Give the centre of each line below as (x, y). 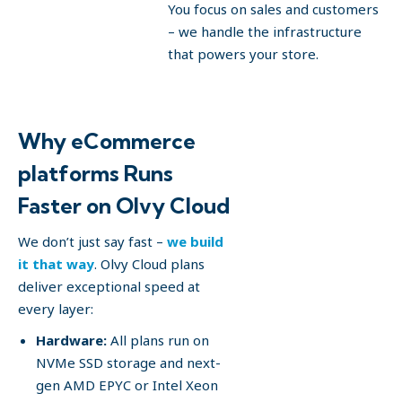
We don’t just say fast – (92, 241)
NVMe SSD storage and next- (128, 363)
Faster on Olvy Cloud (124, 205)
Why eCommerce (107, 141)
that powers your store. (243, 54)
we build (195, 241)
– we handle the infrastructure (265, 31)
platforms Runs (96, 173)
